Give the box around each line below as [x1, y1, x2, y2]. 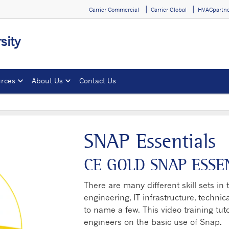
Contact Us [79, 76, 116, 85]
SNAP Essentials [84, 128, 216, 154]
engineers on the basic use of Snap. [84, 217, 222, 227]
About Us [32, 76, 63, 85]
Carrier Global [150, 6, 187, 13]
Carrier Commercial [89, 6, 140, 13]
